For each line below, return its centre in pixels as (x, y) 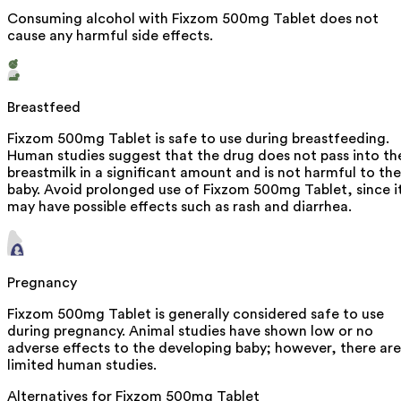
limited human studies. (82, 365)
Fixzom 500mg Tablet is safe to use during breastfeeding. (198, 138)
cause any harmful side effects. (110, 35)
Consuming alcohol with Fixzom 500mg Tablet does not (193, 18)
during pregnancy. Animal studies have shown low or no (190, 331)
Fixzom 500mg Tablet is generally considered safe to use (196, 314)
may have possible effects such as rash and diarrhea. (179, 206)
